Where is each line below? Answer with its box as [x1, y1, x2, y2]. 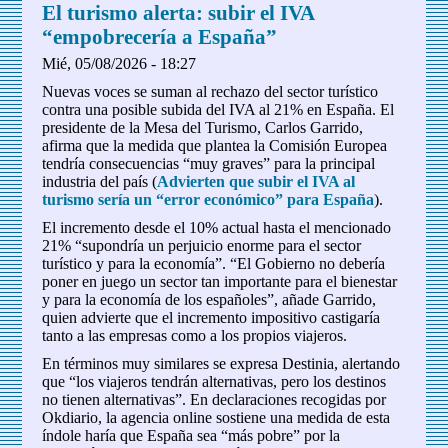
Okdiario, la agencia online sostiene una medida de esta [42, 409, 391, 427]
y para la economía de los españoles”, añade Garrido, [42, 291, 377, 309]
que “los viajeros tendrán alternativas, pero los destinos [42, 373, 387, 391]
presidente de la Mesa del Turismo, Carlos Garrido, [42, 119, 364, 137]
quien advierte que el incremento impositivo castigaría [42, 309, 381, 327]
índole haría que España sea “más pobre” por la [42, 427, 341, 445]
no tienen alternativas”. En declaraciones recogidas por [42, 391, 387, 409]
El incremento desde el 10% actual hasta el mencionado [42, 219, 392, 237]
